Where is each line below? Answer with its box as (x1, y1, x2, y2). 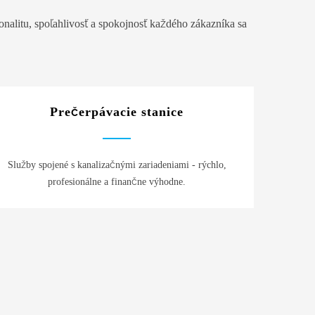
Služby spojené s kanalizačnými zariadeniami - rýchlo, (7, 159, 226, 170)
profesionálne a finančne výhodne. (48, 176, 186, 187)
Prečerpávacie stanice (50, 104, 184, 119)
